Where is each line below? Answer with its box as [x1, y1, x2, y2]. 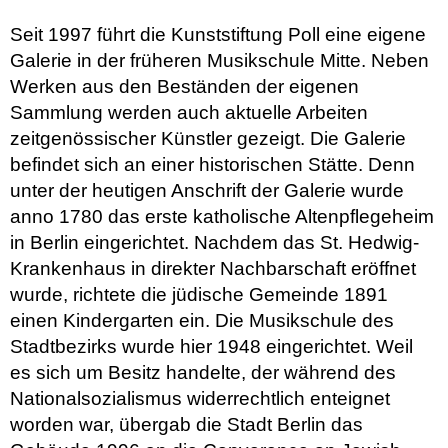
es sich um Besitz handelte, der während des [10, 361, 396, 383]
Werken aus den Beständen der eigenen [10, 75, 359, 97]
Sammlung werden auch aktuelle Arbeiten [10, 101, 368, 123]
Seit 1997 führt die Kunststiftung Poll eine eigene [10, 23, 426, 45]
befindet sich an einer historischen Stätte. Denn [10, 153, 415, 175]
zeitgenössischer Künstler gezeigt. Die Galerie [10, 127, 406, 149]
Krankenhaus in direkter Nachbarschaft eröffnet [10, 257, 416, 279]
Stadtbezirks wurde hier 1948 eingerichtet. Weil [10, 335, 413, 357]
